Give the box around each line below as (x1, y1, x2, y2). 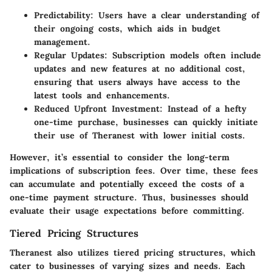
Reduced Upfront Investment (34, 103, 160, 114)
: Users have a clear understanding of (90, 9, 259, 21)
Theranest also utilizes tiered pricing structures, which (10, 247, 256, 258)
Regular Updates (34, 49, 104, 61)
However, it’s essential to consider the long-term (10, 151, 229, 163)
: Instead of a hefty (160, 103, 246, 114)
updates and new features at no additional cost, (34, 63, 245, 74)
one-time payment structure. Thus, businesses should (10, 191, 248, 203)
